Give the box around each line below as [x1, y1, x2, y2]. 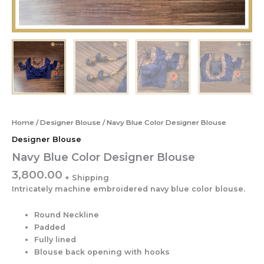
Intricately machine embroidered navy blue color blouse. [12, 184, 245, 194]
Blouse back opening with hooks [34, 247, 170, 256]
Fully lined [34, 235, 77, 244]
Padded [34, 222, 66, 232]
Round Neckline [34, 210, 100, 219]
